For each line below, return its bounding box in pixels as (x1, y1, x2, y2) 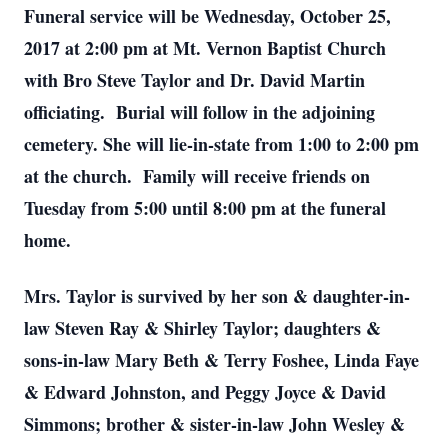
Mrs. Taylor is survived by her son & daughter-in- (24, 283, 410, 309)
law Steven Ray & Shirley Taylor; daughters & (24, 315, 381, 341)
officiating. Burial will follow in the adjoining (24, 99, 375, 125)
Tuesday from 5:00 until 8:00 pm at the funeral (24, 195, 386, 221)
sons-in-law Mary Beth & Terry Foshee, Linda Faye (24, 347, 419, 373)
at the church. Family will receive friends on (24, 163, 370, 189)
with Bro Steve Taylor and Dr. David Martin (24, 67, 365, 93)
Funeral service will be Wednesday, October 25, (24, 3, 391, 29)
